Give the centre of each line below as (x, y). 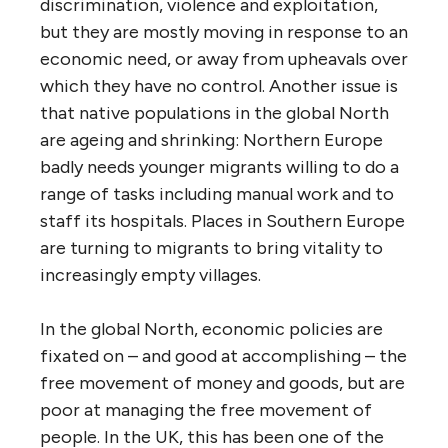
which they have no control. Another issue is (219, 86)
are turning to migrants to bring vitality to (211, 248)
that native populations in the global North (214, 113)
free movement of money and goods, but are (222, 383)
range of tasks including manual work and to (217, 194)
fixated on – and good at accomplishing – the (223, 356)
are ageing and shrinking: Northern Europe (211, 140)
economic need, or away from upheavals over (224, 59)
